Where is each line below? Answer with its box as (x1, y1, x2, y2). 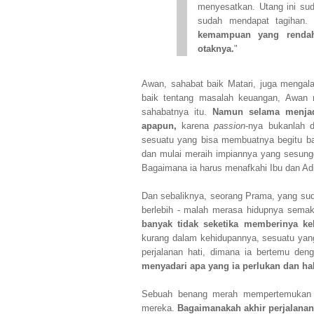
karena (177, 121, 210, 131)
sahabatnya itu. (142, 107, 207, 117)
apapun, (142, 121, 177, 131)
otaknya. (198, 44, 234, 54)
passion (209, 121, 246, 131)
